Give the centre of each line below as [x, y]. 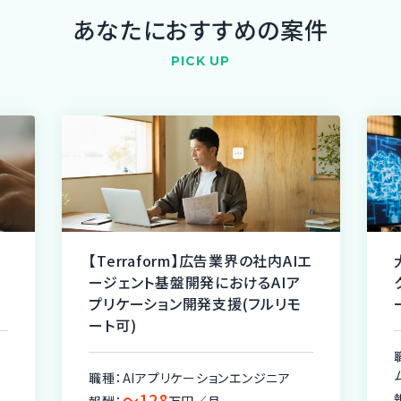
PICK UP [200, 61]
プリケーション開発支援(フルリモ [195, 303]
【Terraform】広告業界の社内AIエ [200, 260]
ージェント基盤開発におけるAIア [195, 282]
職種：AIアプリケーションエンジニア [190, 378]
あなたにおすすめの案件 [200, 29]
